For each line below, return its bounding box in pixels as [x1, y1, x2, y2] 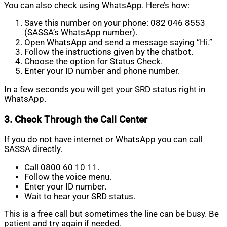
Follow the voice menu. [24, 172, 111, 182]
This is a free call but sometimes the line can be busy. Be [4, 209, 219, 219]
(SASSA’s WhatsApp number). [24, 28, 137, 38]
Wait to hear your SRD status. [24, 191, 135, 201]
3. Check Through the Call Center [4, 113, 147, 126]
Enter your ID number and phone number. [24, 66, 180, 77]
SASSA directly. [4, 144, 62, 155]
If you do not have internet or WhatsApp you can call [4, 135, 202, 145]
